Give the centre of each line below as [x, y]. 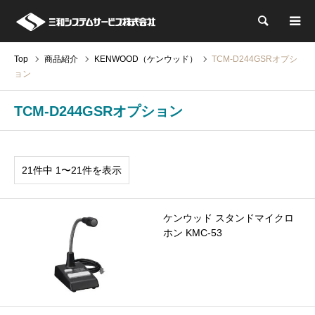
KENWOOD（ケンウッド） [146, 59]
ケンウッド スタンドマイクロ [228, 218]
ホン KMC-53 [192, 232]
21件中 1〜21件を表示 [72, 170]
